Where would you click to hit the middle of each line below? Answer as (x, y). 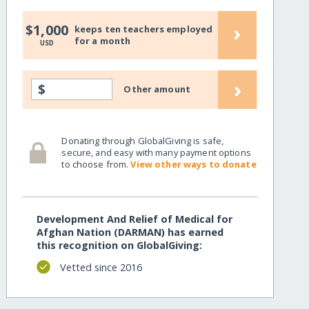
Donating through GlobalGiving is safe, (143, 140)
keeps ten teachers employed (143, 29)
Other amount (157, 89)
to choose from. (96, 164)
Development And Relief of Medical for (135, 219)
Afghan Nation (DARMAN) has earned (130, 232)
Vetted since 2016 (101, 267)
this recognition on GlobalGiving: (120, 246)
